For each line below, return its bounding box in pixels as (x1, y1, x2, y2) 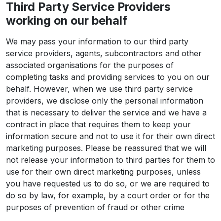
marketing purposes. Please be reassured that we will (6, 143, 206, 153)
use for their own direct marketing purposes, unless (6, 167, 201, 177)
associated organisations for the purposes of (6, 60, 174, 70)
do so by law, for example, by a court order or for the (6, 190, 210, 200)
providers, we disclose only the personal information (6, 96, 203, 106)
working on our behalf (6, 13, 127, 28)
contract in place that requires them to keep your (6, 119, 191, 129)
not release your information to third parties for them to (6, 155, 215, 165)
